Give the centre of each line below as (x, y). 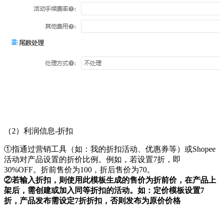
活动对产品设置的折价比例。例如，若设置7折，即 (92, 159)
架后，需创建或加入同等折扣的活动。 (71, 190)
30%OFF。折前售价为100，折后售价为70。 (79, 170)
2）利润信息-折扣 (42, 131)
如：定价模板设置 (169, 190)
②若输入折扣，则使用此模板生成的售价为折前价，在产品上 (110, 180)
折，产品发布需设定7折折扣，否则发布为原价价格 (92, 201)
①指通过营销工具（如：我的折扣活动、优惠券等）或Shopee (110, 149)
